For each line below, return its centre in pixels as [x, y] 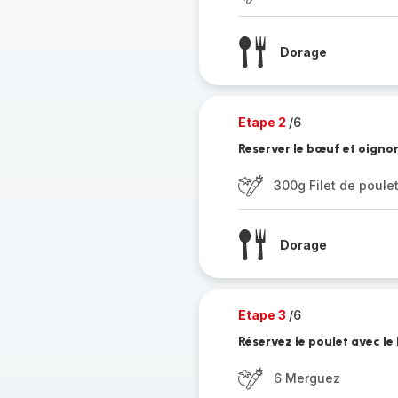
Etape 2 [263, 122]
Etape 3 [263, 315]
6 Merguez [306, 378]
